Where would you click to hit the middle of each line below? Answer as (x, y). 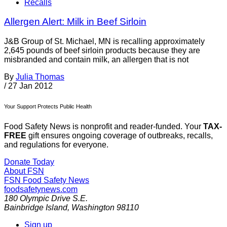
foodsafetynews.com (41, 190)
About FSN (24, 171)
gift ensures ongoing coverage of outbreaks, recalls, (120, 136)
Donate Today (29, 162)
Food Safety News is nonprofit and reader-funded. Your (104, 127)
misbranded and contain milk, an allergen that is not (96, 60)
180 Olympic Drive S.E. (46, 199)
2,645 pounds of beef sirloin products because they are (102, 51)
